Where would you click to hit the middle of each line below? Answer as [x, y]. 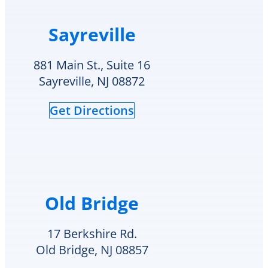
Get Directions [92, 110]
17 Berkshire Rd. [92, 234]
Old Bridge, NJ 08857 [92, 250]
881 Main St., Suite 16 [92, 65]
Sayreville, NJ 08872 [92, 81]
